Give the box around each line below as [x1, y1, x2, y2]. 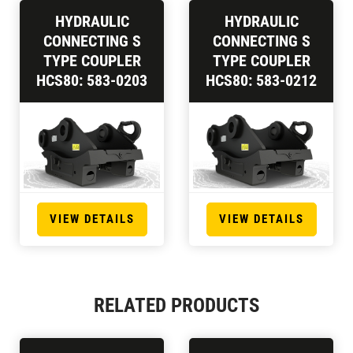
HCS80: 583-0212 [206, 71, 317, 90]
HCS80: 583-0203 [36, 71, 147, 90]
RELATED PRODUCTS [94, 294, 259, 317]
